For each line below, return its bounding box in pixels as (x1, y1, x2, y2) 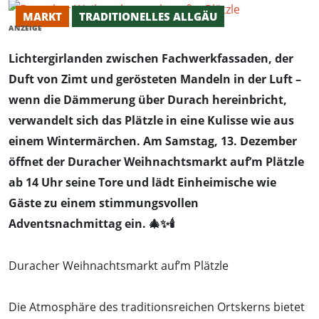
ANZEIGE (9, 23, 42, 33)
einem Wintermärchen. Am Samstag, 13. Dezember (9, 133, 297, 149)
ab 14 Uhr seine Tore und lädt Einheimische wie (9, 174, 276, 190)
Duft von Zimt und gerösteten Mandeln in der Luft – (9, 71, 301, 87)
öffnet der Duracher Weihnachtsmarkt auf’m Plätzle (9, 154, 304, 169)
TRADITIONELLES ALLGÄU (79, 9, 217, 23)
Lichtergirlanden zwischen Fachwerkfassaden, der (9, 51, 293, 66)
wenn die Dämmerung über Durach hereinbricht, (9, 92, 287, 108)
